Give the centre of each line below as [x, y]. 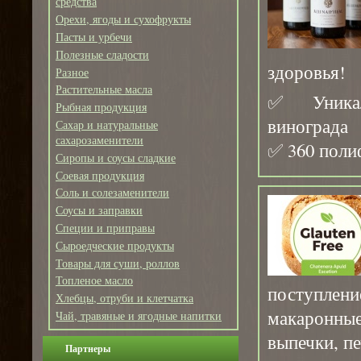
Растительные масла [104, 89]
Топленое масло [94, 280]
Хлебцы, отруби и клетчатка [124, 298]
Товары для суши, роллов [118, 263]
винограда [308, 125]
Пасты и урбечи [94, 36]
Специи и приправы [105, 227]
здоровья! [307, 71]
